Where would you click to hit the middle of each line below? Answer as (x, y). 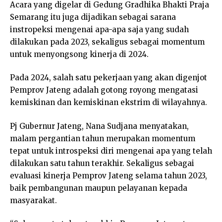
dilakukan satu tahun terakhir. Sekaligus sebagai (102, 163)
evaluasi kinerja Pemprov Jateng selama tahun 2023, (109, 175)
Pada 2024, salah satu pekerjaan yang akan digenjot (109, 78)
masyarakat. (33, 200)
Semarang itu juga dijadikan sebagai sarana (93, 17)
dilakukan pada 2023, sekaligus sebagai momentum (107, 42)
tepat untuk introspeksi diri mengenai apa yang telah (111, 151)
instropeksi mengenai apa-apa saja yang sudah (99, 29)
